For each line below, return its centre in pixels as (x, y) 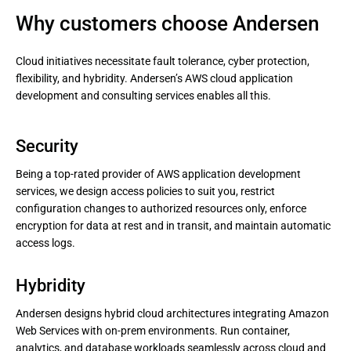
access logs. (45, 243)
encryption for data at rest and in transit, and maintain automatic (173, 226)
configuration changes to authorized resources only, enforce (161, 208)
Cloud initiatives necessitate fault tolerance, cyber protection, (163, 61)
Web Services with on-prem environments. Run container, (153, 331)
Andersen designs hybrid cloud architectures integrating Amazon (172, 313)
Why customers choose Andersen (167, 24)
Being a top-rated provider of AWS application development (158, 174)
